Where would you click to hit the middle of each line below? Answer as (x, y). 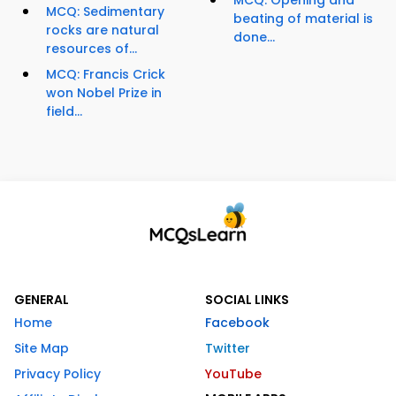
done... (254, 38)
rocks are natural (103, 30)
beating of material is (303, 19)
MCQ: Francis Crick (106, 75)
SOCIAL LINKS (247, 300)
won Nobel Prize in (104, 93)
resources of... (91, 49)
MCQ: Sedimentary (105, 12)
